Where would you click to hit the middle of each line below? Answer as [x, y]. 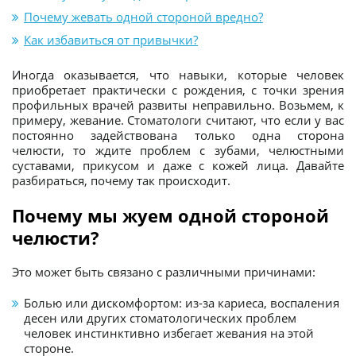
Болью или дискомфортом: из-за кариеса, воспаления [182, 302]
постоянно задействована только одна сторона [178, 135]
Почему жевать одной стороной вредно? [143, 16]
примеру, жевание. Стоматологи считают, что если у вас [178, 120]
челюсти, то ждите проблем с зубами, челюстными [178, 150]
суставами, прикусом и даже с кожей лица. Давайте [178, 165]
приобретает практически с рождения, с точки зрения [178, 89]
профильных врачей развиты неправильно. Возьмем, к [178, 104]
